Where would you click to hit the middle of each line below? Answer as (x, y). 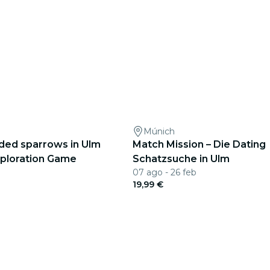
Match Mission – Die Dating (199, 144)
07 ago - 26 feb (165, 172)
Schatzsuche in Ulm (181, 159)
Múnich (159, 131)
